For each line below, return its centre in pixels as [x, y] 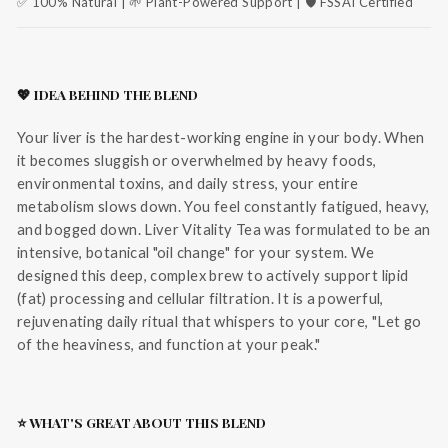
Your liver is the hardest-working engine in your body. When [221, 137]
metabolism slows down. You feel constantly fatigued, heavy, [223, 206]
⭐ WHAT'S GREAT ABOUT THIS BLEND [141, 422]
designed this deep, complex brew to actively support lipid [213, 275]
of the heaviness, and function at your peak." [169, 344]
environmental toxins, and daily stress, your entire [188, 183]
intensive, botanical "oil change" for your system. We [196, 252]
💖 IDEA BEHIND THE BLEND [107, 94]
